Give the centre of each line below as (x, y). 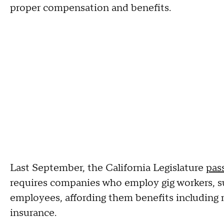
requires (30, 183)
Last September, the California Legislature (108, 168)
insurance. (33, 213)
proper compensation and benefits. (90, 8)
